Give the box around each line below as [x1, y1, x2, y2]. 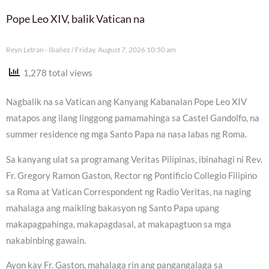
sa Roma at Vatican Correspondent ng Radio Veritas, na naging [6, 186, 251, 197]
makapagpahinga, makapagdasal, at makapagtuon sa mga [6, 219, 231, 229]
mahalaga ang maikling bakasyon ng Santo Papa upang [6, 202, 219, 213]
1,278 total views [20, 67, 92, 78]
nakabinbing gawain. [6, 235, 86, 246]
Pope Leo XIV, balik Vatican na [6, 11, 145, 25]
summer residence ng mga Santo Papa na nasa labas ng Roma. [6, 129, 247, 140]
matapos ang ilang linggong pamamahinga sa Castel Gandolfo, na [6, 113, 259, 124]
